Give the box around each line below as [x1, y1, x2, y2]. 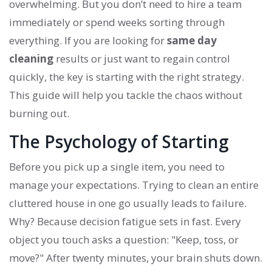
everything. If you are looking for [9, 33, 167, 48]
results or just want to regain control [53, 52, 230, 66]
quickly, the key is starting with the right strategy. [9, 70, 244, 84]
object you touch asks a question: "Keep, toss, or [9, 233, 239, 247]
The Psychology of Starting [9, 130, 229, 154]
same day [167, 33, 217, 48]
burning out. [9, 106, 69, 121]
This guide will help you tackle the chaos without [9, 88, 242, 103]
